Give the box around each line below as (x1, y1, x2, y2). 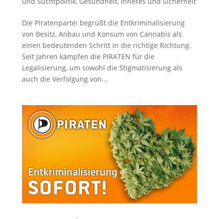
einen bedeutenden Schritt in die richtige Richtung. (22, 40, 191, 50)
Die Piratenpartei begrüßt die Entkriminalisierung (22, 18, 185, 27)
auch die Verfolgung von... (22, 74, 108, 84)
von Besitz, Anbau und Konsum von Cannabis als (22, 29, 182, 39)
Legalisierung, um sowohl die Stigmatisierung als (22, 63, 182, 72)
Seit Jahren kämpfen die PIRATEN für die (22, 51, 154, 61)
